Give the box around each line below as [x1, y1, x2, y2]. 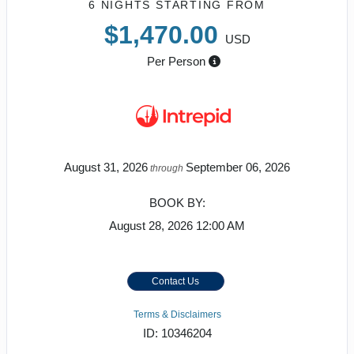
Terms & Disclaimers [133, 308, 221, 320]
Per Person [146, 54, 205, 68]
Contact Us [152, 275, 199, 287]
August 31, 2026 [64, 160, 148, 174]
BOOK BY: [149, 195, 205, 209]
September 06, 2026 [186, 160, 290, 174]
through [148, 162, 186, 174]
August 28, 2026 [109, 218, 193, 232]
